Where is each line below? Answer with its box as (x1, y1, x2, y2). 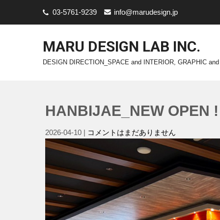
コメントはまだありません (87, 128, 176, 137)
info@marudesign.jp (114, 8, 178, 16)
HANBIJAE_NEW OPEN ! (45, 103, 219, 119)
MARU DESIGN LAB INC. (43, 38, 200, 55)
